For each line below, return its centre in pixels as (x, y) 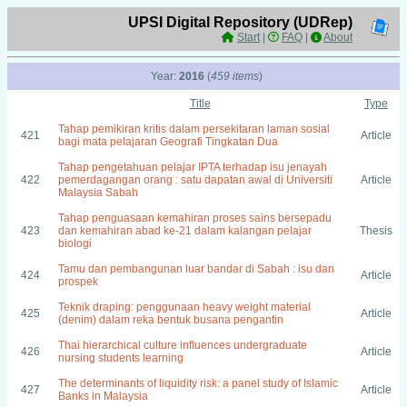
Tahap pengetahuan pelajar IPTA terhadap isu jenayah (193, 167)
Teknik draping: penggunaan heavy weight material (184, 307)
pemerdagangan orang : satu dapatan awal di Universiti (195, 180)
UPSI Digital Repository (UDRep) (240, 22)
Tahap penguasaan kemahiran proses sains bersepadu (195, 218)
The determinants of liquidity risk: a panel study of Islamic (198, 383)
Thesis (376, 231)
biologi (75, 243)
